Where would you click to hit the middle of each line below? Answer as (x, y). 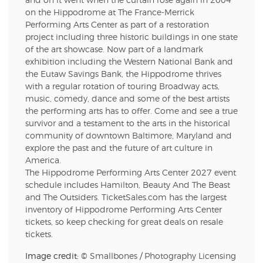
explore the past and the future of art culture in (119, 148)
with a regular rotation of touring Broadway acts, (122, 87)
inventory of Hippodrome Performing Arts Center (124, 210)
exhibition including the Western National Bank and (129, 62)
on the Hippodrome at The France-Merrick (110, 13)
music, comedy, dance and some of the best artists (127, 99)
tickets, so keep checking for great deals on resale (124, 222)
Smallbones (114, 256)
